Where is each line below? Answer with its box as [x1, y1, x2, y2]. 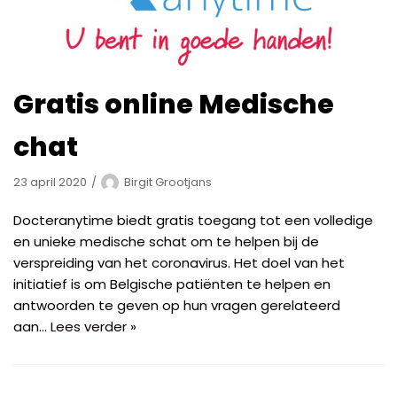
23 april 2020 [13, 174, 87, 190]
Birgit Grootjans [124, 174, 212, 190]
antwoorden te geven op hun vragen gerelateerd [13, 295, 340, 315]
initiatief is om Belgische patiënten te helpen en [13, 274, 331, 293]
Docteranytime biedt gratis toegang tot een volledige [13, 210, 373, 230]
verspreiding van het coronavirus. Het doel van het [13, 253, 345, 272]
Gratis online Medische [13, 85, 334, 123]
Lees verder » [51, 316, 136, 336]
